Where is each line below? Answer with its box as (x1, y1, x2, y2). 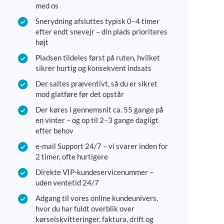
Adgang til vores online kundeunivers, (35, 193, 158, 203)
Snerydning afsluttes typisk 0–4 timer (35, 16, 159, 26)
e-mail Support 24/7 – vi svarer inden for (35, 141, 168, 151)
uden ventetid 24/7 (35, 178, 99, 187)
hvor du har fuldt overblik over (35, 204, 134, 213)
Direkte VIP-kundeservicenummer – (35, 167, 153, 177)
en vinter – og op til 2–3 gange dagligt (35, 115, 158, 125)
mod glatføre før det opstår (35, 89, 124, 99)
